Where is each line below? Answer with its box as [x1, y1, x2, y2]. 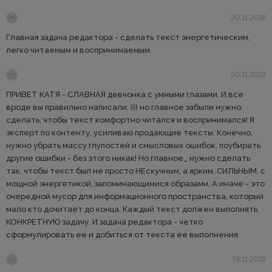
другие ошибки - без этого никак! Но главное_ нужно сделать [6, 154, 250, 163]
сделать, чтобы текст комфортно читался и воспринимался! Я [6, 115, 254, 125]
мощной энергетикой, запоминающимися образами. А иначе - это [6, 179, 265, 189]
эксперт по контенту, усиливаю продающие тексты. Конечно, [6, 128, 253, 138]
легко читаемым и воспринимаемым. [6, 46, 152, 55]
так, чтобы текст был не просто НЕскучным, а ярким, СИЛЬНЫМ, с [6, 166, 265, 176]
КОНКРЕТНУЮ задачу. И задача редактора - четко [6, 217, 203, 227]
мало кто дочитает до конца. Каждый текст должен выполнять [6, 205, 257, 214]
